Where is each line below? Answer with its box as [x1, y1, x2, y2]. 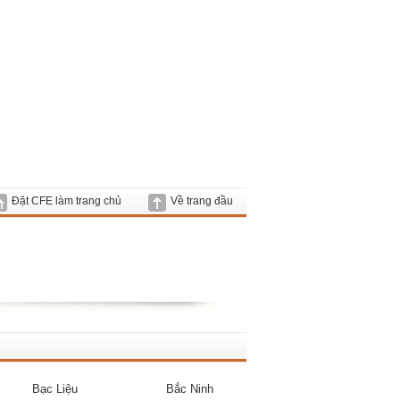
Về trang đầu [171, 195, 233, 207]
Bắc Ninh [166, 382, 213, 396]
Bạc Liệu [32, 382, 78, 396]
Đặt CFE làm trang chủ [12, 195, 121, 207]
